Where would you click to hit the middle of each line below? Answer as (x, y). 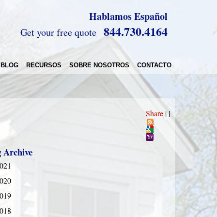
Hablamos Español (128, 16)
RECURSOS (44, 66)
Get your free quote (58, 32)
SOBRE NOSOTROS (99, 66)
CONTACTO (154, 66)
